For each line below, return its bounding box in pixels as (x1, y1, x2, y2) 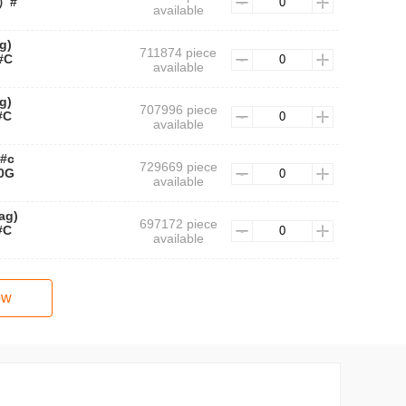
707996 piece (139, 102, 217, 117)
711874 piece (140, 45, 217, 60)
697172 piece (139, 217, 217, 231)
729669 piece (139, 159, 217, 174)
